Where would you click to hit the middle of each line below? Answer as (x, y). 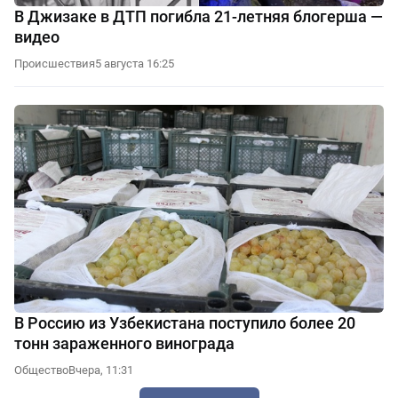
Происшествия (55, 63)
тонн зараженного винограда (124, 343)
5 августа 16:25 (135, 63)
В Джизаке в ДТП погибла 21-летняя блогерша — (199, 16)
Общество (41, 370)
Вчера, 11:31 (101, 370)
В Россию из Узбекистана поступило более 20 (185, 322)
